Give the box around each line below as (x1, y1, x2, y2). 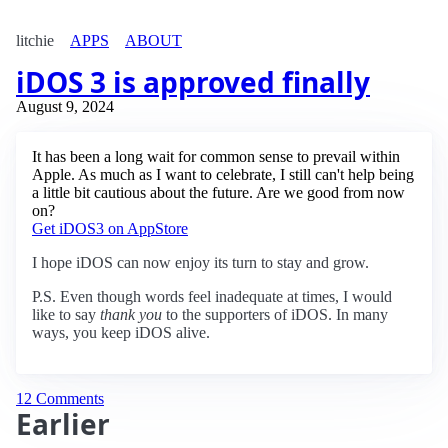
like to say (32, 306, 100, 323)
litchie (16, 32, 54, 49)
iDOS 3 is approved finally (16, 63, 370, 101)
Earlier (16, 405, 110, 443)
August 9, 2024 (16, 98, 114, 115)
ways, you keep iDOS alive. (32, 324, 210, 341)
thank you (100, 306, 162, 323)
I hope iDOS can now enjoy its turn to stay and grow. (32, 254, 369, 271)
